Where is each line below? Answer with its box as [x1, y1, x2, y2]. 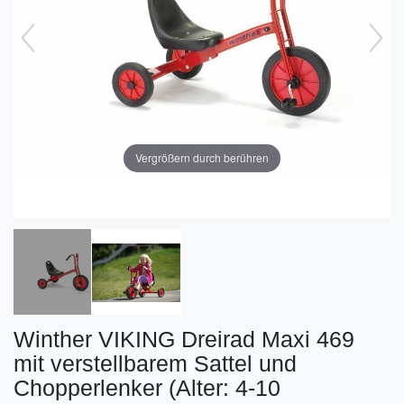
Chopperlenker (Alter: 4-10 [14, 375, 280, 401]
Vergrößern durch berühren [135, 150, 269, 166]
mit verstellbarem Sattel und [14, 351, 297, 377]
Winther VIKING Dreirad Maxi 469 [14, 326, 354, 353]
